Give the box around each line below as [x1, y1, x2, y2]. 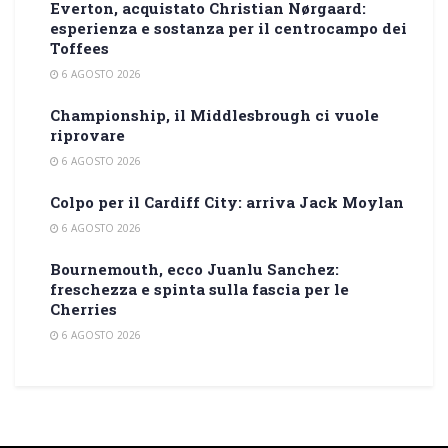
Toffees [50, 37, 109, 58]
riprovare [50, 124, 125, 145]
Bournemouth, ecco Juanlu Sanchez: [50, 258, 339, 279]
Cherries [50, 298, 117, 319]
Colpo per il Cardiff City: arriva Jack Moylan [50, 191, 404, 212]
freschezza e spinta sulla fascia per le [50, 278, 349, 299]
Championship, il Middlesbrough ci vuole [50, 104, 379, 125]
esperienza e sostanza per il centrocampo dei [50, 17, 407, 38]
